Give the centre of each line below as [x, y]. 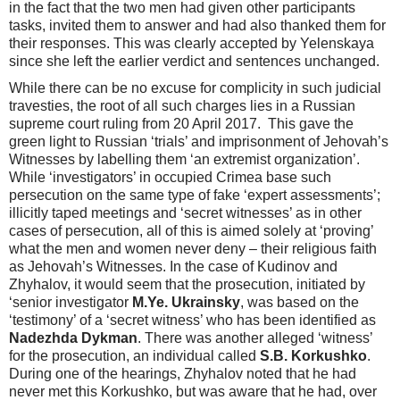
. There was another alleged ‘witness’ [255, 338]
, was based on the [300, 303]
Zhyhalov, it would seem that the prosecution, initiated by [187, 285]
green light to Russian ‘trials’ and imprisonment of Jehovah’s [199, 142]
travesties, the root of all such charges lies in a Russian [182, 106]
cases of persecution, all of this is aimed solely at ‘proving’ [191, 231]
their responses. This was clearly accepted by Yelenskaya [192, 44]
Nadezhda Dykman [73, 338]
